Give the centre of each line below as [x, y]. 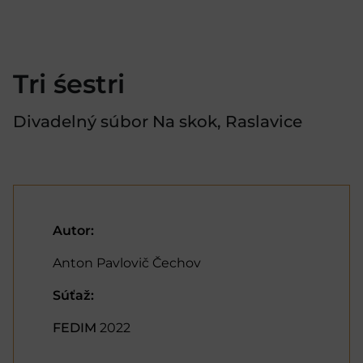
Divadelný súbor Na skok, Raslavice [158, 122]
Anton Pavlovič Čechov [127, 263]
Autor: [73, 231]
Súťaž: [73, 296]
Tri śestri [69, 84]
